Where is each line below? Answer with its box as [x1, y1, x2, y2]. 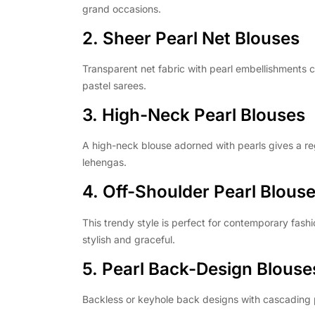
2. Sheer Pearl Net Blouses [82, 27, 300, 49]
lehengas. [82, 156, 127, 169]
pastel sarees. [82, 79, 146, 92]
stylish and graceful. [82, 233, 175, 245]
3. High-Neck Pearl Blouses [82, 105, 305, 126]
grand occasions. [82, 2, 161, 15]
